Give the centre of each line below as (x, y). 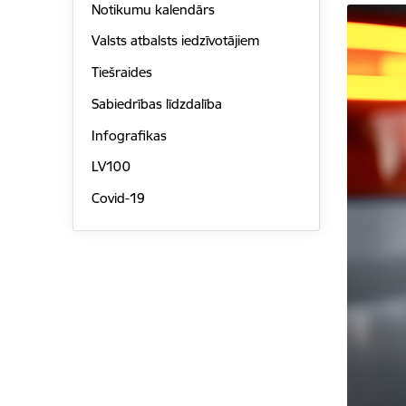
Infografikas (129, 135)
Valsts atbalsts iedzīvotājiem (175, 41)
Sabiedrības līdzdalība (156, 103)
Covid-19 (118, 198)
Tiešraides (121, 72)
